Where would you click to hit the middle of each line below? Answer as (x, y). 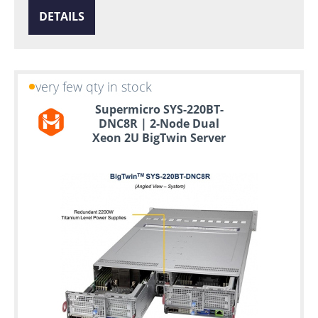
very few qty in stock (94, 86)
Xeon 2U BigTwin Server (159, 137)
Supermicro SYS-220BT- (159, 109)
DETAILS (62, 16)
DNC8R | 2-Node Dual (159, 123)
